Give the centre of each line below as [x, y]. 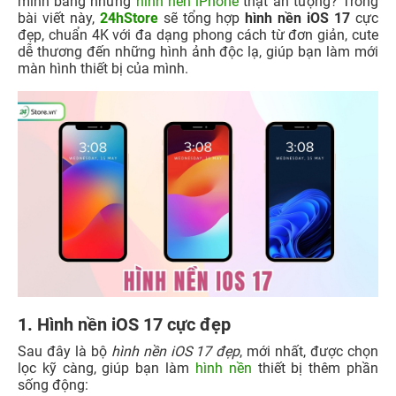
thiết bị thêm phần [315, 369]
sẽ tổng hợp [202, 18]
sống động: [53, 385]
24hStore [129, 18]
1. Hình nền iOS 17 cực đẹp [124, 325]
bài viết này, [59, 18]
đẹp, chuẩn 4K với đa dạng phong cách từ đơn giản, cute [198, 35]
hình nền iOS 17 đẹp [175, 352]
